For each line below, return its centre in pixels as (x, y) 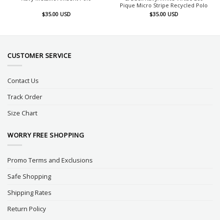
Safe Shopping (29, 176)
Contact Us (23, 80)
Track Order (25, 96)
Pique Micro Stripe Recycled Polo (164, 5)
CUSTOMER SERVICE (40, 56)
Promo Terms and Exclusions (50, 160)
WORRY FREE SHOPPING (46, 135)
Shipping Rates (29, 192)
